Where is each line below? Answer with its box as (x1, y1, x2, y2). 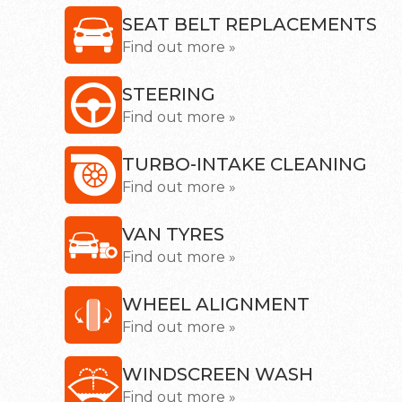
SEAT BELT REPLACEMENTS (122, 13, 377, 35)
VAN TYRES (122, 223, 224, 245)
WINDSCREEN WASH (122, 363, 313, 385)
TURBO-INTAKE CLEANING (122, 153, 367, 175)
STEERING (122, 83, 215, 105)
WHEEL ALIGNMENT (122, 293, 310, 315)
